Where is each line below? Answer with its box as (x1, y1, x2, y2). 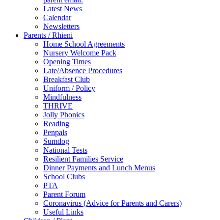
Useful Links (43, 207, 83, 216)
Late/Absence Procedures (43, 66, 122, 75)
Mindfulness (43, 92, 82, 101)
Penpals (43, 128, 67, 137)
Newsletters (43, 22, 80, 30)
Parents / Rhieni (24, 30, 73, 39)
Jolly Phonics (43, 110, 84, 119)
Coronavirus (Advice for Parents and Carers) (43, 198, 182, 207)
